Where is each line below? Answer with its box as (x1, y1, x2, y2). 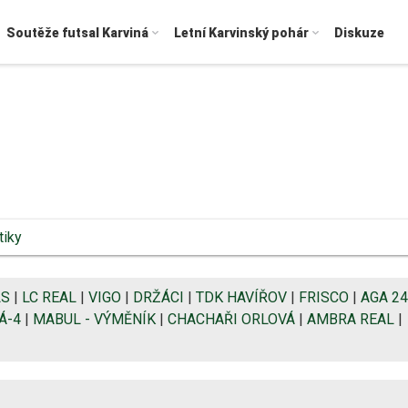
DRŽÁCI (133, 288, 184, 306)
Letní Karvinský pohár (174, 25, 309, 40)
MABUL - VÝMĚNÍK (33, 310, 156, 328)
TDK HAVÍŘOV (196, 288, 287, 306)
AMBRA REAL (307, 310, 394, 328)
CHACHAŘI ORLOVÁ (168, 310, 295, 328)
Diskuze (334, 25, 384, 40)
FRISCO (299, 288, 349, 306)
